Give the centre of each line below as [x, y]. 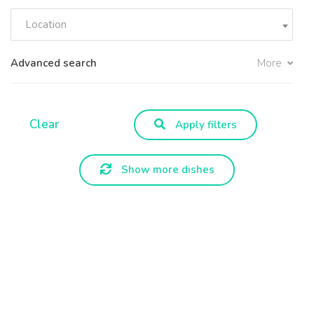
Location [46, 25]
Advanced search [54, 63]
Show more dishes [166, 170]
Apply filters [206, 124]
